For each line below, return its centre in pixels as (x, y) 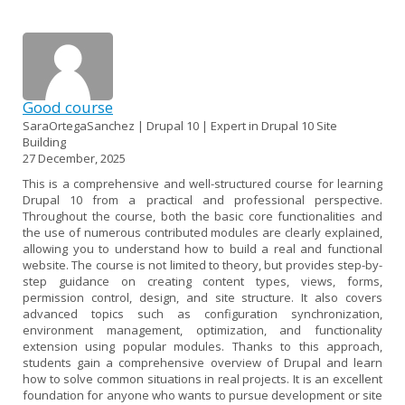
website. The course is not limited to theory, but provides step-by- (202, 264)
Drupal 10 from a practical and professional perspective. (202, 199)
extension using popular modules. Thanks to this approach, (202, 346)
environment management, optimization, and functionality (202, 330)
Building (44, 141)
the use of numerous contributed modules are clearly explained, (202, 232)
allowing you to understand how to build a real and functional (202, 248)
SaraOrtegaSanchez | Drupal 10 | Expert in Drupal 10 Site (180, 125)
